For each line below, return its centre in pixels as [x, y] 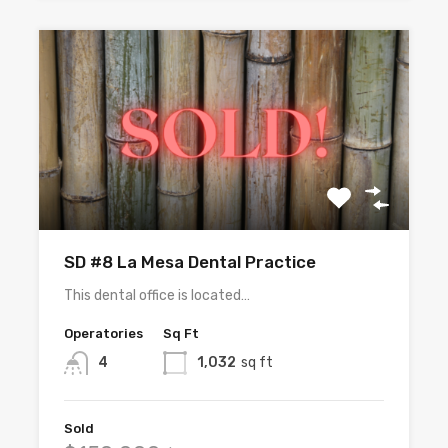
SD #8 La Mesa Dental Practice [190, 262]
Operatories [103, 334]
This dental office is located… [157, 296]
